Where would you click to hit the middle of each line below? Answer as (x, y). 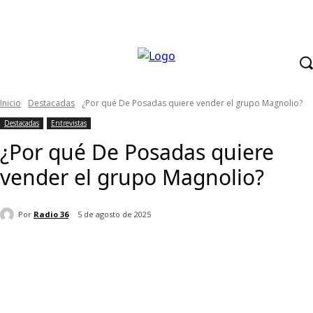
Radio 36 (51, 214)
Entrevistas (69, 123)
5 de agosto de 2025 (114, 214)
